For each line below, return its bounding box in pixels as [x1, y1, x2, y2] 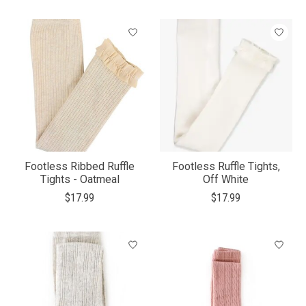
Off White [203, 173, 249, 186]
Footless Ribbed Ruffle [25, 160, 135, 173]
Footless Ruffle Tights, [171, 160, 280, 173]
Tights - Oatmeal [40, 173, 120, 186]
